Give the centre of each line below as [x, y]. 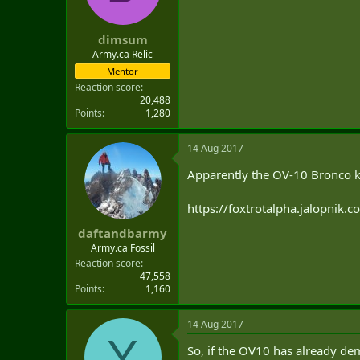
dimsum [123, 39]
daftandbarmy [123, 233]
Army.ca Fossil [123, 248]
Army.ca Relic [123, 54]
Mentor [123, 71]
